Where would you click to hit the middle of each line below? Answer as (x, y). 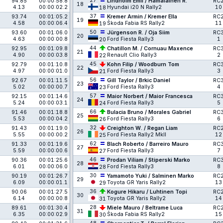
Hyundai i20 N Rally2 (135, 7)
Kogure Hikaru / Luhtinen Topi (147, 192)
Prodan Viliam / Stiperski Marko (149, 160)
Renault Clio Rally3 (133, 55)
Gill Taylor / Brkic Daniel (139, 80)
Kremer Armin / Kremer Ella (142, 17)
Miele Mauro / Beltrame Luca (145, 208)
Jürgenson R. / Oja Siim (138, 33)
